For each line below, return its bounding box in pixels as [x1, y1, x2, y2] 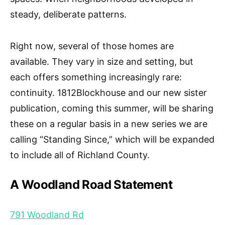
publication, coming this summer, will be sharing [10, 102, 213, 114]
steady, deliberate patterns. [10, 9, 127, 20]
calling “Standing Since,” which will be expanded [10, 134, 214, 145]
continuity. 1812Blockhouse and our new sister [10, 87, 207, 98]
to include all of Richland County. [10, 149, 150, 160]
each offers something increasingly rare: [10, 71, 182, 82]
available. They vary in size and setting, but [10, 56, 193, 67]
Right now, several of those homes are [10, 40, 174, 51]
